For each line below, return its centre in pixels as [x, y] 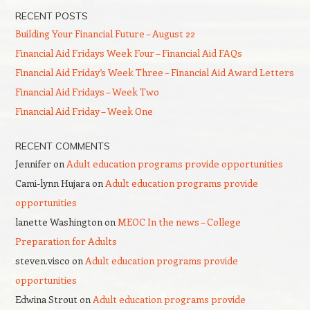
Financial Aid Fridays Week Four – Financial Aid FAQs [128, 53]
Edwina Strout [46, 299]
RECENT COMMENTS [62, 146]
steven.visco [42, 261]
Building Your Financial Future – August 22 [105, 34]
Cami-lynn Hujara [52, 183]
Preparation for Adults [66, 241]
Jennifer [33, 164]
